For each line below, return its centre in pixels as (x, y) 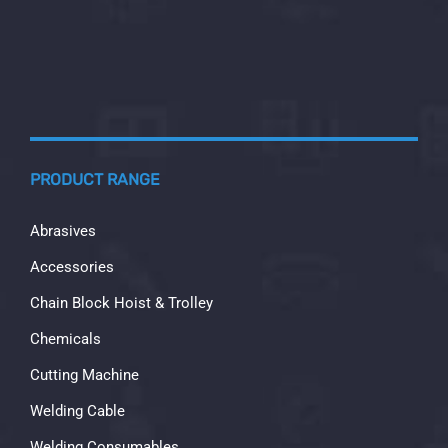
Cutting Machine (84, 375)
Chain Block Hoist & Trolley (121, 303)
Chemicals (65, 339)
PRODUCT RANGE (95, 180)
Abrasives (63, 231)
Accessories (72, 267)
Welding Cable (77, 411)
